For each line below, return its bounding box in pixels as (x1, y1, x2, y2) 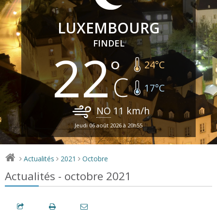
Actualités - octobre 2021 (5, 168, 131, 184)
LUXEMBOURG (57, 17, 160, 38)
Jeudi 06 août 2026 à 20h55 (75, 121, 142, 129)
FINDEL (93, 37, 124, 49)
